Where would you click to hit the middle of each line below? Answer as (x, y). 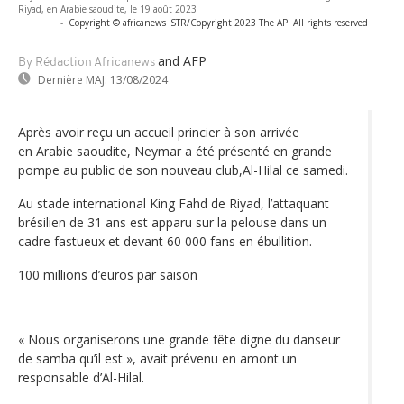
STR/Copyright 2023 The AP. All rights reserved (269, 22)
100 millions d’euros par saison (108, 274)
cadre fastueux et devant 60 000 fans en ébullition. (165, 241)
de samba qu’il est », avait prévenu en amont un (157, 358)
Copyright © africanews (117, 22)
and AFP (182, 60)
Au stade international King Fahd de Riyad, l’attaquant (174, 203)
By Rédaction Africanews (87, 62)
